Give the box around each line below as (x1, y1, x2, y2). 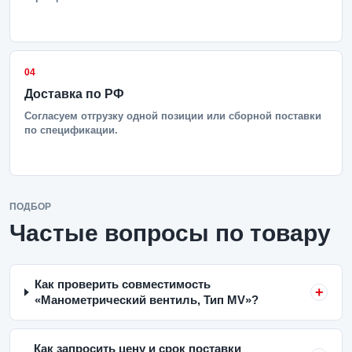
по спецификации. (24, 124, 118, 136)
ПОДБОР (9, 201, 51, 212)
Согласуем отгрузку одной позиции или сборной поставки (24, 110, 321, 122)
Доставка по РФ (24, 87, 124, 101)
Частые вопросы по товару (9, 220, 331, 246)
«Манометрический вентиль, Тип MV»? (34, 293, 258, 306)
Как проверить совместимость (34, 277, 211, 291)
